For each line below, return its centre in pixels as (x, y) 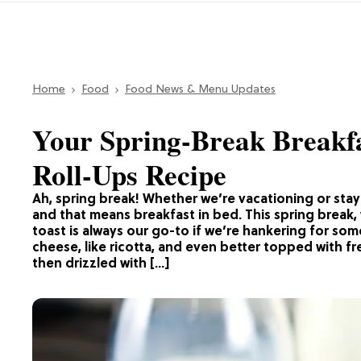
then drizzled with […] (101, 264)
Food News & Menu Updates (200, 89)
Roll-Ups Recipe (129, 174)
